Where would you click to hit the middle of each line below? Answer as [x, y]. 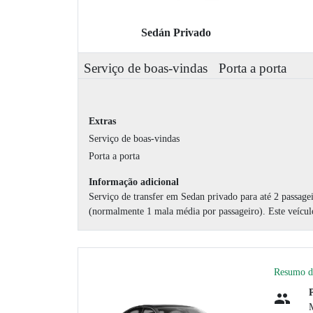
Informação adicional [134, 182]
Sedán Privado [176, 32]
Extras [102, 121]
